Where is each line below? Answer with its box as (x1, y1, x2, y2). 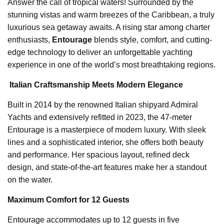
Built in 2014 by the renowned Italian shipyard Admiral (7, 100, 198, 109)
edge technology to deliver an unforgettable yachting (7, 48, 192, 57)
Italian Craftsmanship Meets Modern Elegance (9, 80, 183, 89)
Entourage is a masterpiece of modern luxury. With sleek (7, 125, 206, 134)
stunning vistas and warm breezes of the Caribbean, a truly (7, 10, 214, 19)
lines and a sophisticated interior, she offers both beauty (7, 138, 203, 147)
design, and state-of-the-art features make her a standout (7, 163, 206, 172)
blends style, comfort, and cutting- (92, 35, 212, 44)
